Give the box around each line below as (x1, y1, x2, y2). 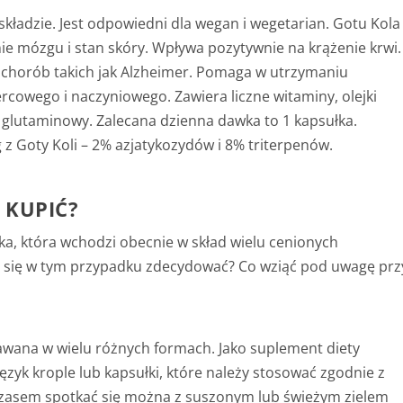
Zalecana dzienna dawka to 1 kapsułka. (93, 111, 358, 131)
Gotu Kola (329, 13, 401, 34)
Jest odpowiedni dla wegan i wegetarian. (59, 13, 330, 34)
